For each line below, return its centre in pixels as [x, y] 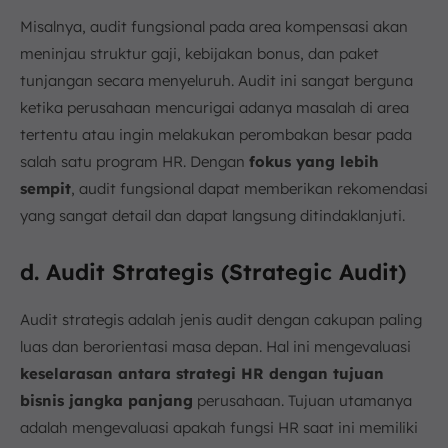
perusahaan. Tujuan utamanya [302, 400]
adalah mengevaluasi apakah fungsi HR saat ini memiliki [219, 427]
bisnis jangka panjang [106, 400]
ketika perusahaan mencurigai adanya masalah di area [214, 107]
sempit [45, 188]
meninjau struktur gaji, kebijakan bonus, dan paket [199, 53]
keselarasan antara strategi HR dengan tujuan [202, 373]
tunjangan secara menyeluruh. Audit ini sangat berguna [216, 80]
